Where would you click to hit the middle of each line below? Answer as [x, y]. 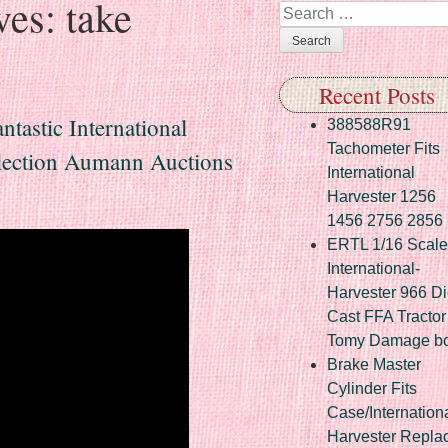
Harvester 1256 [381, 196]
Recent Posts [376, 94]
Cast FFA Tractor [386, 316]
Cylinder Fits [372, 388]
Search [304, 12]
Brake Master [374, 364]
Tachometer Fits [383, 148]
